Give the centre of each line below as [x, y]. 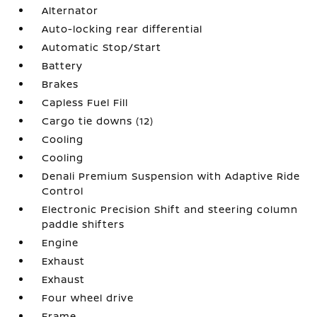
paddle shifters [83, 224]
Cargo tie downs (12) [98, 120]
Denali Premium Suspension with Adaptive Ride [171, 175]
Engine [60, 242]
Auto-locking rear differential [122, 28]
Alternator [70, 10]
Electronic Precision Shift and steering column [170, 209]
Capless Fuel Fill [85, 102]
